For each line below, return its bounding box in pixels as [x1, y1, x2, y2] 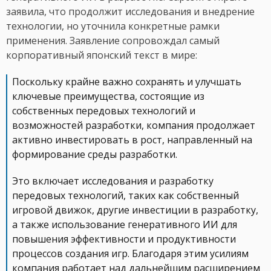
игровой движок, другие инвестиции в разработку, [12, 203, 258, 217]
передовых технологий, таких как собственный [12, 189, 239, 203]
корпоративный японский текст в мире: [6, 48, 197, 62]
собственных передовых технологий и [12, 104, 195, 118]
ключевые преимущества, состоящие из [12, 90, 204, 103]
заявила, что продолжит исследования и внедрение [6, 5, 255, 19]
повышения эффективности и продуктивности [12, 232, 236, 246]
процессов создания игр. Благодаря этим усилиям [12, 247, 249, 261]
